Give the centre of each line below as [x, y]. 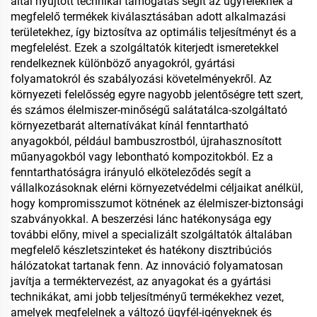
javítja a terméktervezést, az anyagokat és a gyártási [141, 281]
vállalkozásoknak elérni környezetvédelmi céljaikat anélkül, [157, 188]
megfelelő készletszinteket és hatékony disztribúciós [141, 250]
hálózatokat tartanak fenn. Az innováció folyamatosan [147, 266]
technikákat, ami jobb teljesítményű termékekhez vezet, [147, 297]
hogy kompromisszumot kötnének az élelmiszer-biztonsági [157, 203]
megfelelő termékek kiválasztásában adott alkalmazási [148, 17]
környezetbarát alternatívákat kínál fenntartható [129, 126]
